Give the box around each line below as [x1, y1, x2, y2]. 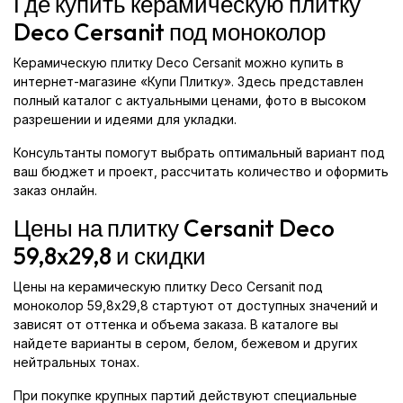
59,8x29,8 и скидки [13, 241, 206, 271]
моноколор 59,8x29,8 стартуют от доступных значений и [13, 298, 378, 313]
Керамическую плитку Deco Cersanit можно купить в [13, 55, 344, 70]
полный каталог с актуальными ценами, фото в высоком [13, 93, 366, 108]
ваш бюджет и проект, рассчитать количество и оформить [13, 164, 389, 179]
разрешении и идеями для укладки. [13, 112, 237, 127]
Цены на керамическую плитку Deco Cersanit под [13, 279, 323, 294]
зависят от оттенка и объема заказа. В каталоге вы [13, 317, 338, 332]
